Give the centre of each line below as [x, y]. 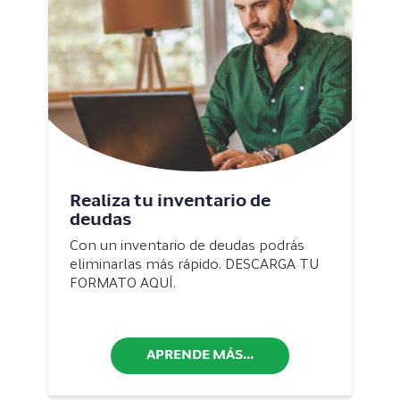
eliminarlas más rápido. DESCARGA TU [194, 266]
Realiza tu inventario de [170, 203]
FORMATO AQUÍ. [123, 285]
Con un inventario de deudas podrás [187, 247]
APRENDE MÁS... [200, 356]
